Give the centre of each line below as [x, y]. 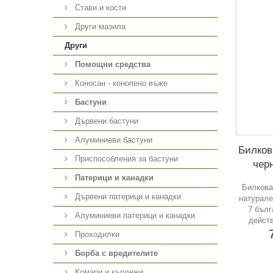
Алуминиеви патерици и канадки [134, 215]
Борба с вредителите [116, 253]
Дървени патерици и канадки [127, 197]
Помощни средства [113, 64]
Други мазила [99, 27]
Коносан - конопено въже [120, 83]
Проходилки [96, 234]
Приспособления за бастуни [125, 159]
